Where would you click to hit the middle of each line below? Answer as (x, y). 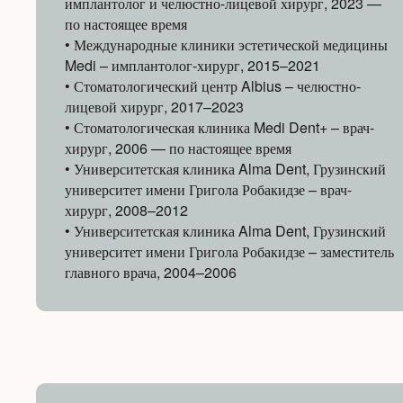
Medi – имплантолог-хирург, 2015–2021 (193, 65)
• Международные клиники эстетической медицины (226, 44)
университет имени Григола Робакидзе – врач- (208, 189)
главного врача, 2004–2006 (151, 272)
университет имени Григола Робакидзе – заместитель (229, 251)
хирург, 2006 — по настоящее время (178, 148)
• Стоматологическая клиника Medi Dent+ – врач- (219, 127)
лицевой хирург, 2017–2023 (154, 106)
